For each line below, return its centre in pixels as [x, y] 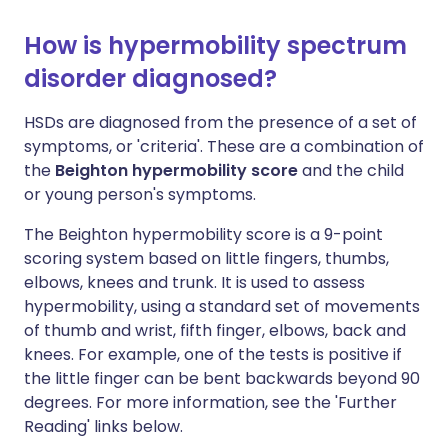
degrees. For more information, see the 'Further [210, 402]
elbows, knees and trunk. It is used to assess [194, 282]
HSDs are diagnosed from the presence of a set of [220, 122]
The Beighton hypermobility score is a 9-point [203, 234]
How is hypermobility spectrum [215, 45]
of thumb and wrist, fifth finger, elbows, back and [215, 330]
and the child [351, 170]
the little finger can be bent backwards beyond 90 [222, 378]
